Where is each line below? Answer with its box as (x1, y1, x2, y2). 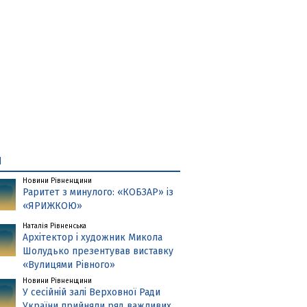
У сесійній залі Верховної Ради (23, 286, 161, 299)
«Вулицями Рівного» (23, 259, 116, 271)
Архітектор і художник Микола (23, 232, 163, 244)
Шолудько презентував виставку (23, 245, 174, 258)
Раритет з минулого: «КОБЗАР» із (23, 186, 174, 198)
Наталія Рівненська (23, 222, 87, 231)
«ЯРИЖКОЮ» (23, 199, 83, 212)
